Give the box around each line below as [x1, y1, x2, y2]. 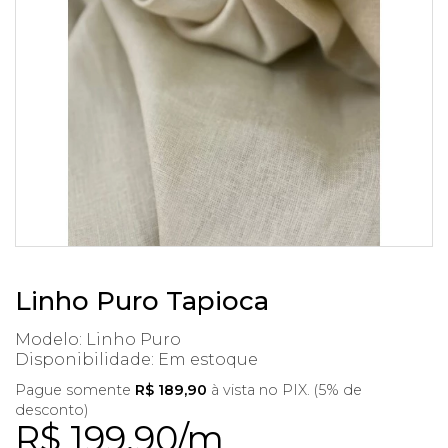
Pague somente [15, 381, 135, 399]
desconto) [15, 401, 89, 419]
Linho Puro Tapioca [15, 285, 269, 317]
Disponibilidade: [15, 350, 158, 369]
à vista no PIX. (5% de [207, 381, 362, 399]
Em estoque [158, 350, 258, 369]
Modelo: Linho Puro [15, 330, 181, 349]
